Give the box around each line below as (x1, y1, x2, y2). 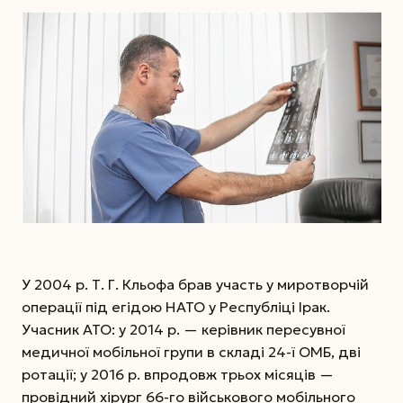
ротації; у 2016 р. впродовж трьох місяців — (22, 364, 334, 383)
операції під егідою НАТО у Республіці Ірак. (22, 297, 330, 316)
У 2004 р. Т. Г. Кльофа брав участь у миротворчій (22, 274, 369, 293)
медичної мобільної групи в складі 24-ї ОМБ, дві (22, 342, 361, 361)
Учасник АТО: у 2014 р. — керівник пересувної (22, 319, 345, 338)
